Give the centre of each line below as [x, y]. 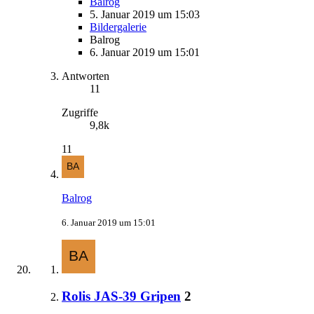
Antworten [86, 76]
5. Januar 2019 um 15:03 [145, 14]
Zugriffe [80, 112]
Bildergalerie [118, 27]
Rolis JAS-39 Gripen [121, 296]
